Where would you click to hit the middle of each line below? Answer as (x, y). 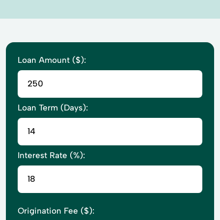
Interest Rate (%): (51, 155)
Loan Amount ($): (52, 60)
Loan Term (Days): (53, 107)
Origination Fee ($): (56, 210)
